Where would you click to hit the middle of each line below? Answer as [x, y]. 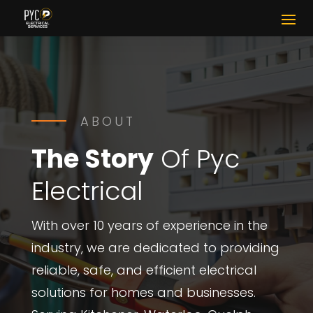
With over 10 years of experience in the [149, 225]
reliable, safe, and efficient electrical [144, 270]
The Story [92, 159]
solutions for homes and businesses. [143, 292]
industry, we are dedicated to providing [155, 248]
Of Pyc [196, 159]
